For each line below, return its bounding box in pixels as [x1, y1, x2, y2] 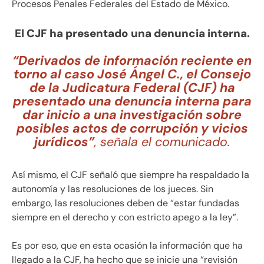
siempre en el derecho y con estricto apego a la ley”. [12, 211, 238, 224]
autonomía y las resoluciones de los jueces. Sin [12, 183, 213, 196]
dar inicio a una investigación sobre [22, 107, 242, 124]
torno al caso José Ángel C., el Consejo [13, 66, 251, 83]
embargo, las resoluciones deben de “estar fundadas [12, 197, 239, 210]
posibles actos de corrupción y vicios [16, 120, 248, 137]
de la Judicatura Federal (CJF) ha [29, 80, 235, 97]
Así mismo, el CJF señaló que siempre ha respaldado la [12, 169, 249, 181]
